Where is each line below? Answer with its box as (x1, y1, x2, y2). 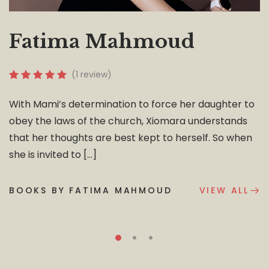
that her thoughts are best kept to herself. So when (9, 130, 252, 145)
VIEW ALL (199, 184, 249, 197)
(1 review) (71, 68, 112, 81)
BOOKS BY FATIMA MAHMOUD (9, 184, 172, 197)
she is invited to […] (9, 147, 97, 162)
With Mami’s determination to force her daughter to (9, 97, 255, 111)
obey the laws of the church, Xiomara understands (9, 113, 247, 128)
